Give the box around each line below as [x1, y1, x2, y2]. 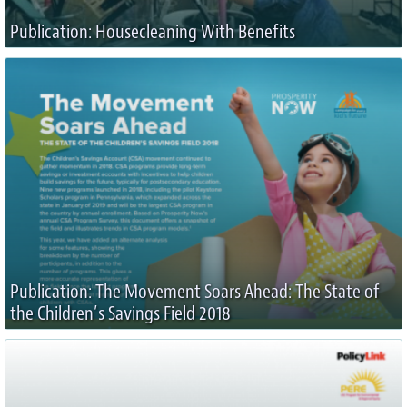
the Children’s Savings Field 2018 [10, 301, 231, 326]
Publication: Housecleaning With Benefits [10, 19, 295, 45]
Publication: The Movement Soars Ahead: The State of [10, 279, 380, 304]
